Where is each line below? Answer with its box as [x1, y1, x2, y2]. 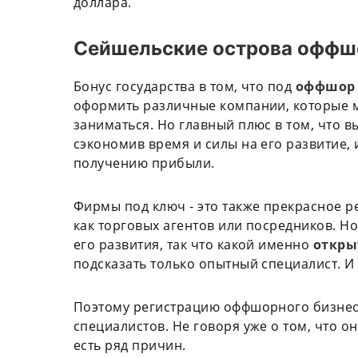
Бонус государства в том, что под [74, 77, 296, 95]
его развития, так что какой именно [74, 235, 313, 253]
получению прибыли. [74, 153, 219, 172]
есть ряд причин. [74, 336, 190, 354]
